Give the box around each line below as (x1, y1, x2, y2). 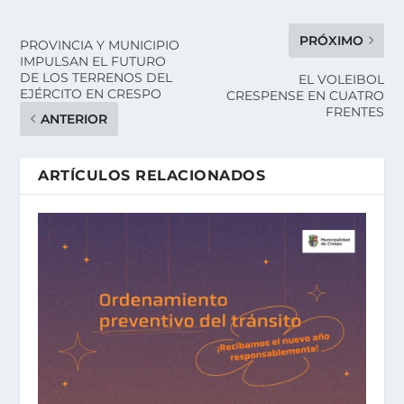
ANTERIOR (41, 110, 108, 127)
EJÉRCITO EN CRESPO (20, 85, 162, 102)
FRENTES (325, 103, 384, 120)
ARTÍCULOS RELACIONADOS (38, 166, 266, 184)
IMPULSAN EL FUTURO (20, 52, 167, 69)
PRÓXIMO (298, 32, 363, 49)
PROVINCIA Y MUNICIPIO (20, 36, 180, 53)
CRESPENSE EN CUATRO (225, 87, 384, 104)
